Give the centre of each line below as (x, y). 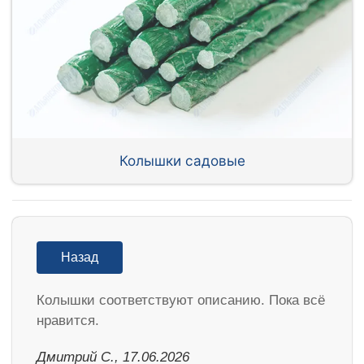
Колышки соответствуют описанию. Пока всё (181, 300)
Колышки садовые (182, 160)
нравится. (68, 321)
